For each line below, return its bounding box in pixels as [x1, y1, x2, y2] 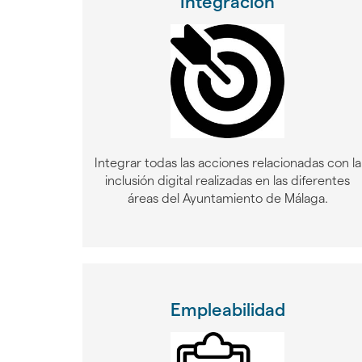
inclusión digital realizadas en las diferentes [105, 173, 351, 187]
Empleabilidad [170, 299, 285, 319]
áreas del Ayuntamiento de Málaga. [127, 191, 328, 205]
